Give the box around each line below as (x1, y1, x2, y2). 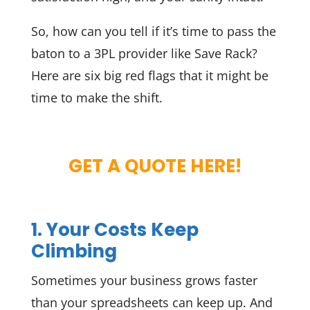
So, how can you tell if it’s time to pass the (30, 23, 276, 39)
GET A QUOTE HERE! (68, 154, 241, 179)
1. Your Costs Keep (30, 217, 199, 242)
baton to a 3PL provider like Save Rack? (30, 45, 257, 62)
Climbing (30, 238, 117, 264)
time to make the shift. (30, 89, 163, 106)
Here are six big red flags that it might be (30, 67, 268, 84)
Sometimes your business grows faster (30, 271, 257, 289)
